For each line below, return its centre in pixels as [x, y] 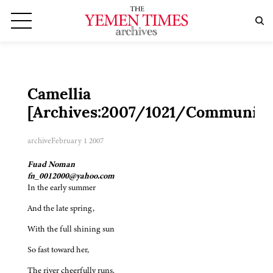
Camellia [59, 96]
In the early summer [62, 188]
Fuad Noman [51, 165]
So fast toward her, [58, 250]
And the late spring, [61, 208]
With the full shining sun [71, 229]
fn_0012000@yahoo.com [71, 176]
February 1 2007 [77, 141]
